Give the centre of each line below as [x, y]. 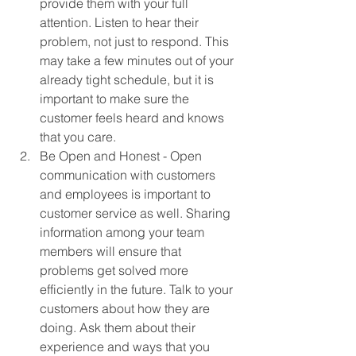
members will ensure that [112, 251]
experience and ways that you [126, 346]
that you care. [79, 136]
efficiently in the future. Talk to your [138, 289]
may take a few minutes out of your [138, 60]
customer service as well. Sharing [137, 213]
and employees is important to [127, 193]
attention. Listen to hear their [121, 22]
